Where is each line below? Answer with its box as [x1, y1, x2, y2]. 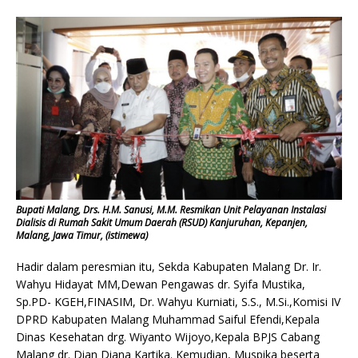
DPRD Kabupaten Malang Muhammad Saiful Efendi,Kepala [16, 311, 320, 327]
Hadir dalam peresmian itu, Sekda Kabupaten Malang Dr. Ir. [16, 258, 321, 274]
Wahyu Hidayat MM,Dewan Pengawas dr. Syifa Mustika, [16, 276, 305, 292]
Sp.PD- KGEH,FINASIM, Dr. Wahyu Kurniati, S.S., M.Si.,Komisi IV [16, 293, 340, 309]
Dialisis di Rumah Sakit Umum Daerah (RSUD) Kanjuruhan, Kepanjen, [16, 215, 308, 229]
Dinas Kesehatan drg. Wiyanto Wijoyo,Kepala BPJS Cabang [16, 328, 320, 344]
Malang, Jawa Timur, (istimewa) [16, 228, 148, 242]
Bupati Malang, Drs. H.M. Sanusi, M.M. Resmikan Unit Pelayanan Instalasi [16, 202, 326, 217]
